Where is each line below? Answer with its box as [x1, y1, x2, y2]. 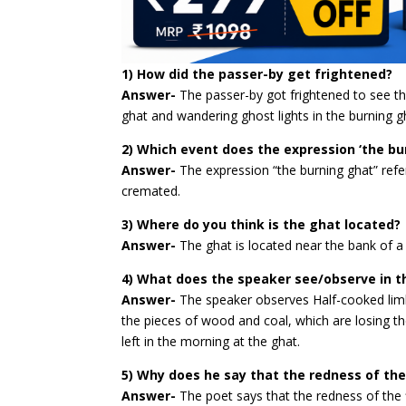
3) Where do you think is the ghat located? [121, 216, 401, 234]
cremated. [121, 182, 181, 200]
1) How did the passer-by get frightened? [121, 65, 393, 83]
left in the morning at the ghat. [121, 333, 301, 351]
